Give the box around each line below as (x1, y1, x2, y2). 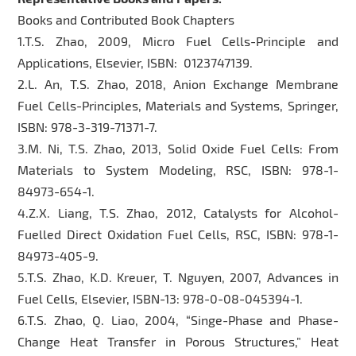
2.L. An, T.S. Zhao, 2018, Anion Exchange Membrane (17, 75, 339, 91)
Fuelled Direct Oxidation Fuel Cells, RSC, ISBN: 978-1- (17, 226, 339, 242)
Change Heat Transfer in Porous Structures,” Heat (17, 333, 339, 349)
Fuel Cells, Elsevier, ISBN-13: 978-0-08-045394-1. (17, 290, 304, 306)
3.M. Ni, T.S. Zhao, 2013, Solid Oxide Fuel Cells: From (17, 140, 339, 156)
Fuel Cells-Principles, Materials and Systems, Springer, (17, 97, 339, 113)
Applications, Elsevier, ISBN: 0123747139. (17, 54, 253, 70)
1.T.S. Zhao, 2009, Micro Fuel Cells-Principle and (17, 33, 339, 48)
